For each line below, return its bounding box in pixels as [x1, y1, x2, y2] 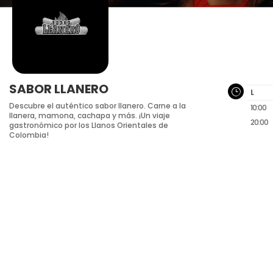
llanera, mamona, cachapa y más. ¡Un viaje [9, 110, 170, 121]
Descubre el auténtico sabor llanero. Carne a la [9, 100, 186, 111]
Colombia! [9, 129, 49, 140]
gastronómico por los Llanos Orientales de [9, 119, 168, 130]
